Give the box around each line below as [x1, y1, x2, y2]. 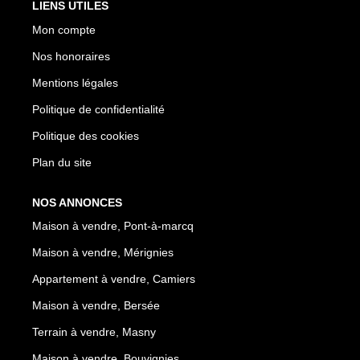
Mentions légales [32, 76, 118, 89]
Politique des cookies [32, 129, 139, 142]
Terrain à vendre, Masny [32, 325, 156, 339]
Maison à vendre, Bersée [32, 299, 160, 313]
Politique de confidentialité [32, 102, 165, 116]
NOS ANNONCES [32, 195, 122, 209]
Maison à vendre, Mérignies [32, 246, 174, 260]
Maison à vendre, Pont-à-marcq [32, 219, 194, 233]
